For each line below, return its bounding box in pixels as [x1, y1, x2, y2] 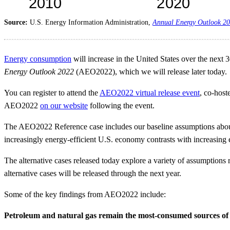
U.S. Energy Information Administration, [30, 18, 152, 27]
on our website [40, 101, 88, 110]
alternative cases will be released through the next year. [4, 169, 181, 178]
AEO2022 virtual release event [100, 88, 200, 98]
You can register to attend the [4, 88, 100, 98]
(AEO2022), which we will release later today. [74, 67, 227, 76]
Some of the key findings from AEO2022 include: [4, 190, 166, 199]
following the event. [88, 101, 155, 110]
